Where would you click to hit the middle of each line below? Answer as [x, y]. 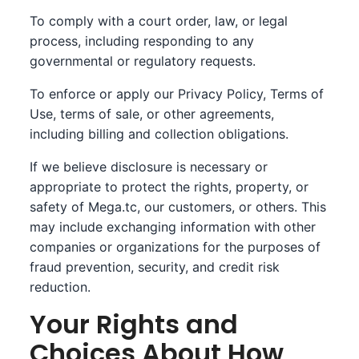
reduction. [61, 287]
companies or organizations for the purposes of [175, 247]
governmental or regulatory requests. [143, 61]
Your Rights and [134, 324]
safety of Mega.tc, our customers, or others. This [178, 207]
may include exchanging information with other [173, 227]
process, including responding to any [142, 41]
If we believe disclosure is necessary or [149, 167]
